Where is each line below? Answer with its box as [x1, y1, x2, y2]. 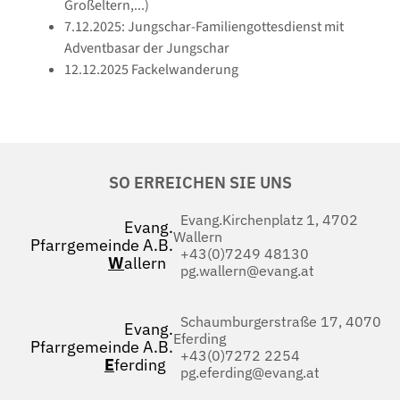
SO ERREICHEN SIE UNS [108, 172, 292, 194]
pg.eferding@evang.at [173, 363, 320, 382]
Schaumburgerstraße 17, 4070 [173, 312, 381, 331]
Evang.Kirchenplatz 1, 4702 [173, 211, 358, 229]
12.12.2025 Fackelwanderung [64, 60, 238, 80]
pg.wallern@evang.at [173, 262, 314, 280]
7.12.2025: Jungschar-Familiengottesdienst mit [64, 17, 344, 37]
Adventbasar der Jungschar [64, 38, 229, 59]
